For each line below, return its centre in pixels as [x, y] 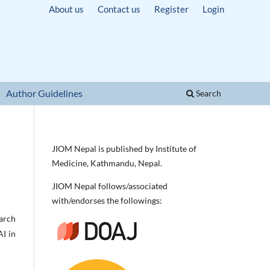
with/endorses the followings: [107, 200]
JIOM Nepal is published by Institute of [124, 148]
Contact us [119, 9]
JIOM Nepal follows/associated [110, 186]
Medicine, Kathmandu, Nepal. [107, 163]
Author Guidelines [45, 93]
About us [66, 9]
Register [171, 9]
